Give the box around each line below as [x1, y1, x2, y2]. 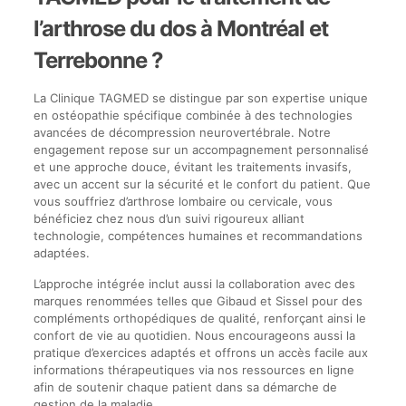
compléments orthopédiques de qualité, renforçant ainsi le [33, 311, 366, 325]
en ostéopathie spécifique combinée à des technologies [33, 108, 353, 122]
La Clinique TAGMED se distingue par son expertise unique [33, 91, 368, 105]
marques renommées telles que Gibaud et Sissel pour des [33, 294, 362, 308]
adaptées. [33, 246, 90, 260]
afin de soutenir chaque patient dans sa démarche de [33, 380, 337, 394]
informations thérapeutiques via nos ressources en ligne [33, 362, 354, 377]
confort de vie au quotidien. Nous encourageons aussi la [33, 328, 355, 343]
